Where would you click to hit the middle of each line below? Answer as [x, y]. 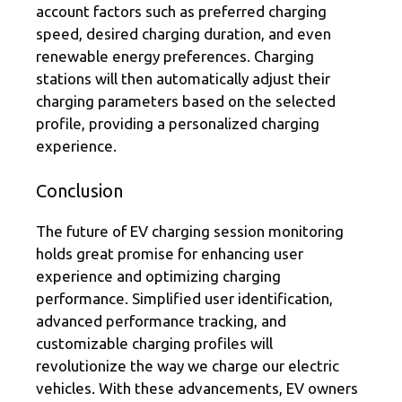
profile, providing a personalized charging [178, 124]
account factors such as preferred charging [181, 12]
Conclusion [79, 190]
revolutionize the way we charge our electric [188, 365]
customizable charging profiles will [154, 343]
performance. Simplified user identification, [184, 298]
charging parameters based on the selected [186, 101]
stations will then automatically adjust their [183, 79]
